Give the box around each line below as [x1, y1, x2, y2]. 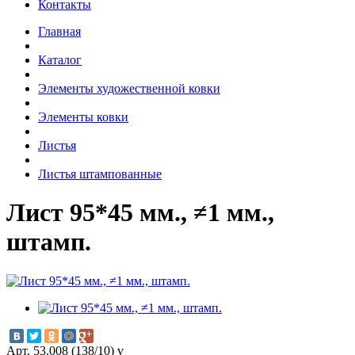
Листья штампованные [38, 166, 162, 181]
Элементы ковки [38, 109, 128, 124]
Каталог [38, 52, 82, 67]
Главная [38, 24, 81, 38]
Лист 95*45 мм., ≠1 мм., [6, 198, 274, 227]
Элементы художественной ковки [38, 81, 220, 95]
